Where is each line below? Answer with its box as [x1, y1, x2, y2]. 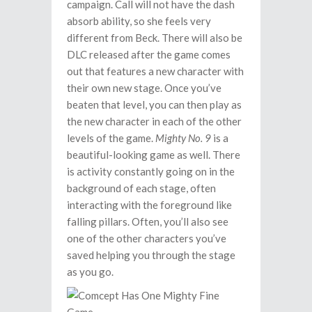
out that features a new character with [67, 65, 244, 77]
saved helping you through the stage [67, 249, 235, 261]
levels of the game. [67, 132, 155, 144]
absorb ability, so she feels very [67, 15, 211, 27]
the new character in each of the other [67, 115, 242, 127]
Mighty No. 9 [155, 132, 211, 144]
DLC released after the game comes [67, 48, 231, 61]
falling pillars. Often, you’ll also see [67, 215, 228, 228]
